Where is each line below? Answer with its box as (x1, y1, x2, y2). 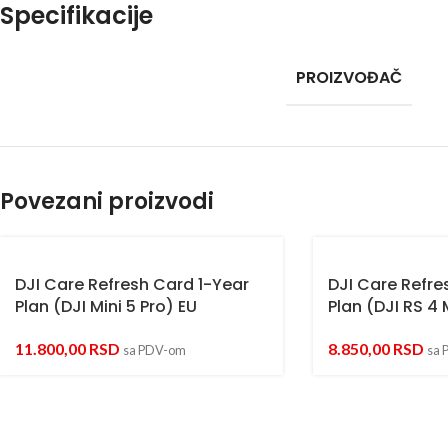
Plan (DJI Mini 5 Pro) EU (15, 294, 197, 318)
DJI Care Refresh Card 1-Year (15, 272, 249, 296)
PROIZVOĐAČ (296, 65, 402, 89)
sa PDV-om (123, 341, 186, 358)
